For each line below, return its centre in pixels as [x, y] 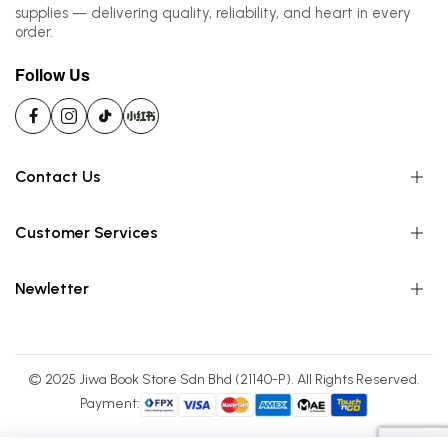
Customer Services [86, 232]
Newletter [52, 288]
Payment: [110, 403]
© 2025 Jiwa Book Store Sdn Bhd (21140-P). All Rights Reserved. [224, 379]
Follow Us [52, 74]
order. [34, 31]
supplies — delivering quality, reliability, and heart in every [213, 12]
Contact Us [58, 176]
